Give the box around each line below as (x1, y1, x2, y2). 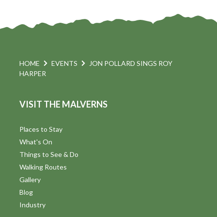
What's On (19, 137, 52, 146)
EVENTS (51, 59, 77, 67)
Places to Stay (19, 124, 62, 133)
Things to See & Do (19, 150, 78, 158)
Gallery (19, 175, 41, 184)
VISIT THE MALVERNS (19, 98, 108, 109)
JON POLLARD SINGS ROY (89, 59, 172, 67)
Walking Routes (19, 162, 67, 171)
